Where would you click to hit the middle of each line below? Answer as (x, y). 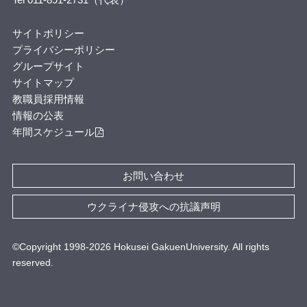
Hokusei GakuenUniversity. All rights (190, 247)
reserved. (33, 263)
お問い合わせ (153, 175)
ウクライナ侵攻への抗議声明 (153, 206)
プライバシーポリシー (63, 50)
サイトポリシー (48, 34)
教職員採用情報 (48, 99)
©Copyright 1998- (50, 247)
